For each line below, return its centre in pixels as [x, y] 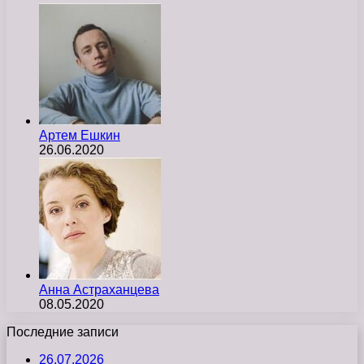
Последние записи [63, 331]
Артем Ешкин [80, 135]
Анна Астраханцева [99, 289]
